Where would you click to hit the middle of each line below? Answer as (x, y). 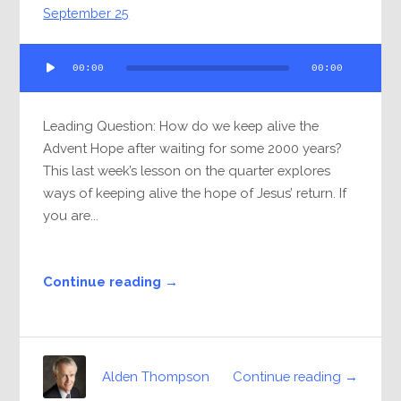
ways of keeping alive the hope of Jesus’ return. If (195, 193)
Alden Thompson (156, 377)
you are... (71, 216)
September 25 (86, 13)
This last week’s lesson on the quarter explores (187, 171)
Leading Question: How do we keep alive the (181, 126)
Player (38, 76)
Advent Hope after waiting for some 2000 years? (192, 149)
